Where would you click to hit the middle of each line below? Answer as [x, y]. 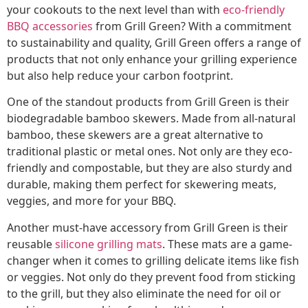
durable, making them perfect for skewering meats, [142, 185]
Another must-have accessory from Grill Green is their [147, 227]
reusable [31, 244]
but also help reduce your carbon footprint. [120, 76]
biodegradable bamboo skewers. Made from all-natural [151, 119]
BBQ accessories [50, 26]
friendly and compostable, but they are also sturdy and [150, 168]
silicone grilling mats [109, 244]
